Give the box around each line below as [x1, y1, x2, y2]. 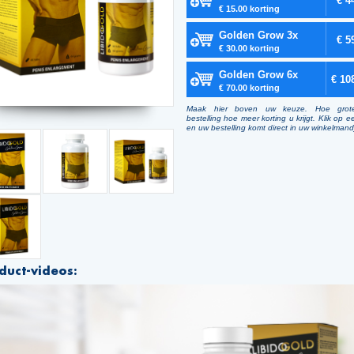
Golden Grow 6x [219, 68, 298, 81]
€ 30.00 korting [219, 43, 280, 53]
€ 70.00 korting [219, 82, 280, 92]
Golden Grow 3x [219, 28, 298, 41]
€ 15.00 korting [219, 3, 280, 13]
